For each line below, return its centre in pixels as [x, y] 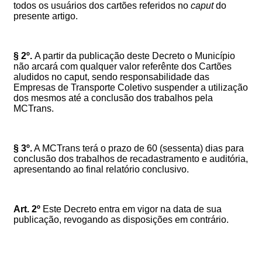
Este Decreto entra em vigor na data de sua [131, 209]
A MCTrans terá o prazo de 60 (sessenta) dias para [138, 148]
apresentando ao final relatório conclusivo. [101, 169]
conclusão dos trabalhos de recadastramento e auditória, [131, 158]
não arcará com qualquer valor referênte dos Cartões [123, 66]
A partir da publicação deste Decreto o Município [135, 56]
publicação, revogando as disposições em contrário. [121, 219]
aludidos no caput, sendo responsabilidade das [111, 77]
